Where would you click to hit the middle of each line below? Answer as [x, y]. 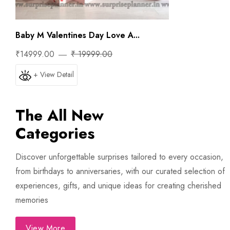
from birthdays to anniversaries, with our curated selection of [120, 171]
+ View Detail [54, 75]
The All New [60, 116]
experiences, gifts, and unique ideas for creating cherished [118, 186]
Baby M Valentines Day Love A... [78, 35]
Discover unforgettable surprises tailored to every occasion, [119, 157]
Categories [55, 133]
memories [32, 200]
